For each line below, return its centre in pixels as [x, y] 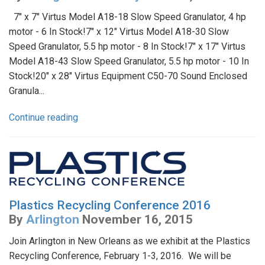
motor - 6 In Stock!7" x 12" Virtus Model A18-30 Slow [119, 31]
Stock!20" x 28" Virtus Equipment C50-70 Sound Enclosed [128, 76]
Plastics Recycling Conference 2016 [110, 205]
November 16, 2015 [138, 219]
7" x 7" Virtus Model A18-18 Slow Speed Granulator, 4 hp [127, 17]
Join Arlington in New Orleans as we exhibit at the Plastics [130, 241]
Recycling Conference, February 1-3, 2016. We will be [120, 256]
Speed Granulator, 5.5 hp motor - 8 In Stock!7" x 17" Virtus [127, 46]
